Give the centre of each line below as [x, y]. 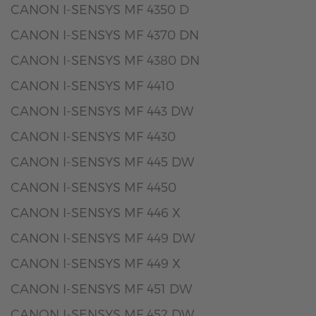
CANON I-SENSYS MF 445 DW [102, 161]
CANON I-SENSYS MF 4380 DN [105, 60]
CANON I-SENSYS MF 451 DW [101, 288]
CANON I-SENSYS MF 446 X [96, 212]
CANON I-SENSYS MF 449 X [96, 263]
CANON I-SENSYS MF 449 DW [103, 237]
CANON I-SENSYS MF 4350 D [100, 9]
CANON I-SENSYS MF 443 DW [102, 110]
